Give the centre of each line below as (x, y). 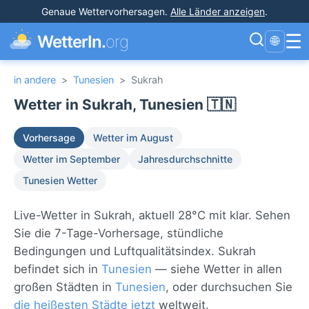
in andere (35, 80)
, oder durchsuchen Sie (229, 287)
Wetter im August (133, 138)
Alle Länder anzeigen (218, 11)
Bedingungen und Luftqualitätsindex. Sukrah (135, 251)
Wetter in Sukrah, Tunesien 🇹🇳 (125, 104)
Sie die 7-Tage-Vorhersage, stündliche (119, 233)
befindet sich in (58, 269)
